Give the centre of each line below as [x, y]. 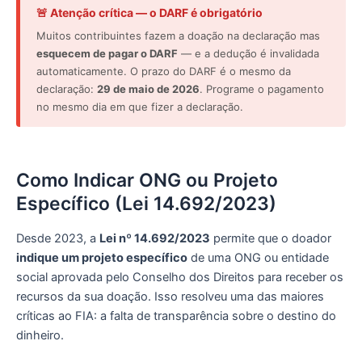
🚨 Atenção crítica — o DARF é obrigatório [149, 12]
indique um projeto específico [102, 258]
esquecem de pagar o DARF [107, 53]
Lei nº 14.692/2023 [155, 239]
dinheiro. [40, 336]
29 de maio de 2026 [148, 88]
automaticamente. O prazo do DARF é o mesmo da [164, 71]
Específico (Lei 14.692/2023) [146, 203]
